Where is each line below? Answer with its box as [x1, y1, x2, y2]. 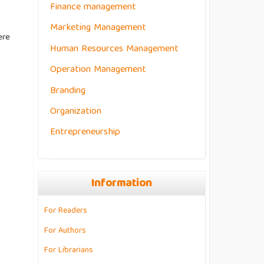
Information [91, 173, 152, 194]
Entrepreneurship [50, 124, 120, 141]
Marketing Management [50, 19, 146, 37]
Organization [50, 103, 101, 120]
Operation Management [50, 61, 146, 79]
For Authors [44, 223, 86, 238]
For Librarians [44, 243, 93, 258]
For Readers [44, 204, 87, 219]
